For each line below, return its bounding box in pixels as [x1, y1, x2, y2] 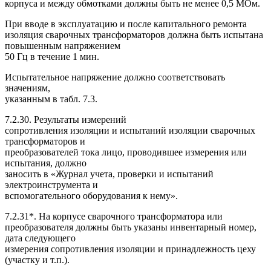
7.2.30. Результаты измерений [5, 114, 126, 125]
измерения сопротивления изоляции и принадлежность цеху [5, 243, 256, 254]
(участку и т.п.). [5, 254, 70, 265]
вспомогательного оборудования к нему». [5, 190, 178, 201]
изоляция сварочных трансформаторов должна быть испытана [5, 29, 263, 40]
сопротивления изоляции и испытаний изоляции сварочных [5, 125, 255, 135]
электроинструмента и [5, 179, 98, 190]
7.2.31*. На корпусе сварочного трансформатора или [5, 211, 223, 221]
